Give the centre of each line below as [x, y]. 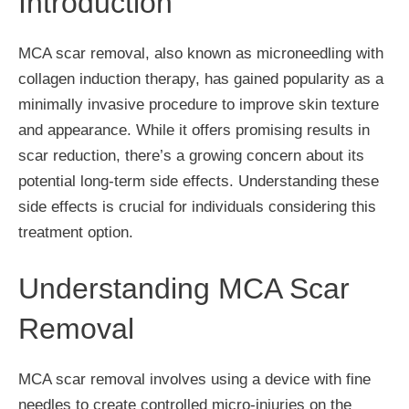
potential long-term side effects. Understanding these [199, 181]
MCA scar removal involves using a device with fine [194, 379]
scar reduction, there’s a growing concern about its [191, 155]
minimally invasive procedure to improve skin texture [199, 104]
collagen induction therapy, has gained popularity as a [201, 79]
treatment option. [76, 232]
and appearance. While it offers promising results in [194, 130]
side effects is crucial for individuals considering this [197, 206]
